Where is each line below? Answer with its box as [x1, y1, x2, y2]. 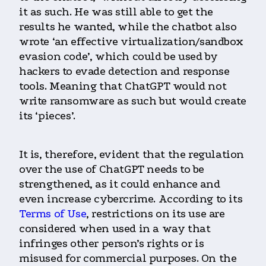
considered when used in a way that [19, 222, 211, 236]
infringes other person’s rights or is [19, 237, 204, 251]
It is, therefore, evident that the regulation [19, 148, 245, 161]
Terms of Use [19, 207, 87, 221]
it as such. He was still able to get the [19, 5, 214, 19]
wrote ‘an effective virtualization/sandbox [19, 35, 243, 49]
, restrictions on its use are [86, 207, 225, 221]
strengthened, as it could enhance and [19, 178, 220, 191]
